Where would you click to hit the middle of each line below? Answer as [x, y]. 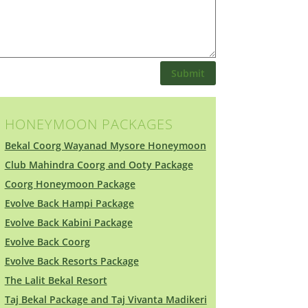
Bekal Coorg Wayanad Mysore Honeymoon [105, 145]
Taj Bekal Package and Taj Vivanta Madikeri [106, 299]
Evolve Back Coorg [47, 241]
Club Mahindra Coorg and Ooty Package [99, 164]
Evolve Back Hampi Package [69, 203]
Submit [188, 74]
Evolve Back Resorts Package [71, 261]
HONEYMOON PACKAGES [89, 124]
